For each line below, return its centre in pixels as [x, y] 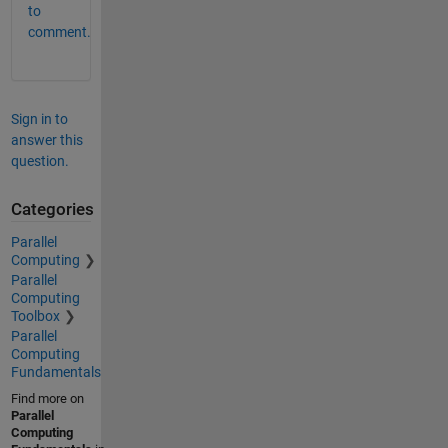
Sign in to [39, 119]
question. [39, 161]
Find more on [47, 398]
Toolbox [35, 315]
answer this [46, 140]
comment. [59, 32]
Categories [52, 210]
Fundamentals [55, 371]
